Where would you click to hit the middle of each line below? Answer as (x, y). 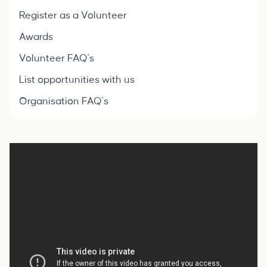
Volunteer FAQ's (57, 58)
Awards (36, 37)
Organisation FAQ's (64, 101)
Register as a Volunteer (73, 15)
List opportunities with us (77, 80)
